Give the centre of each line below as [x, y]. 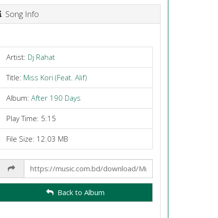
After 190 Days [56, 98]
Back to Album [79, 192]
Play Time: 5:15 [31, 118]
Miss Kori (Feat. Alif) [55, 77]
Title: [15, 77]
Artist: [17, 57]
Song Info [20, 14]
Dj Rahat [41, 57]
